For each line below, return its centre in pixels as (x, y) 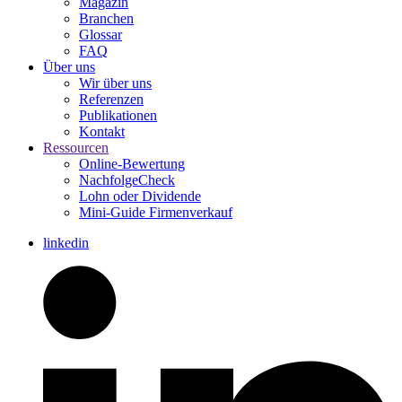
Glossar (100, 35)
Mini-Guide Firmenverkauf (156, 213)
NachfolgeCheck (127, 180)
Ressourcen (76, 148)
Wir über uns (115, 83)
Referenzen (111, 100)
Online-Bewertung (132, 164)
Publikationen (118, 116)
